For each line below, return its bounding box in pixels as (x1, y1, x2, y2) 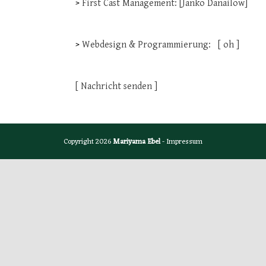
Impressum (166, 135, 202, 148)
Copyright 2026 (64, 135, 113, 148)
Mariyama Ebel (113, 135, 160, 148)
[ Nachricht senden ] (75, 81, 157, 92)
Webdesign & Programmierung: (82, 39, 218, 50)
